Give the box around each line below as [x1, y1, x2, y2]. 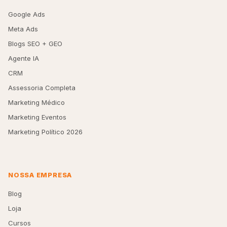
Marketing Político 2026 [8, 128, 83, 136]
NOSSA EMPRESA [8, 171, 72, 179]
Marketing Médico [8, 98, 65, 107]
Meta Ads [8, 25, 38, 33]
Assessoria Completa [8, 84, 75, 92]
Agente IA [8, 54, 39, 63]
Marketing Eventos [8, 113, 66, 122]
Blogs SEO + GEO [8, 40, 62, 48]
